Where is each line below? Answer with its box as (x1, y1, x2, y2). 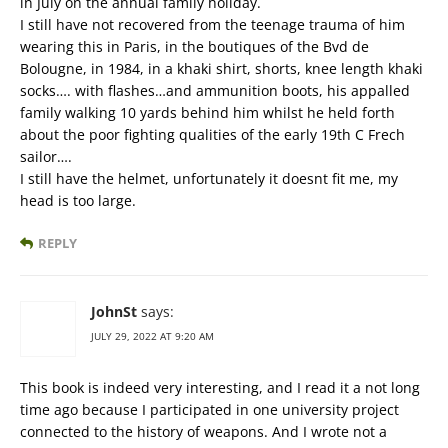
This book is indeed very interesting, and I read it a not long (20, 378, 420, 398)
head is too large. (20, 191, 136, 211)
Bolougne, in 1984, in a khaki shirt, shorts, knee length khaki (20, 59, 423, 79)
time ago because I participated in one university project (20, 400, 399, 420)
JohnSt (91, 302, 137, 322)
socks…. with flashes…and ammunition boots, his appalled (20, 81, 410, 101)
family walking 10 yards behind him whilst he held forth (20, 103, 395, 123)
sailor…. (20, 147, 72, 167)
